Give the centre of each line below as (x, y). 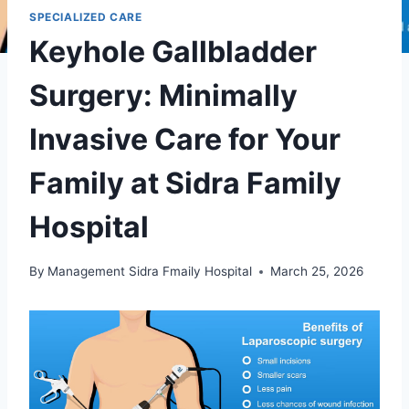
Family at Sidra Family (185, 184)
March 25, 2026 (317, 272)
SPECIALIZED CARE (86, 16)
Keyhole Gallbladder (173, 52)
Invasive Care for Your (185, 140)
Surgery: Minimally (163, 96)
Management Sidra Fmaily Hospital (150, 272)
